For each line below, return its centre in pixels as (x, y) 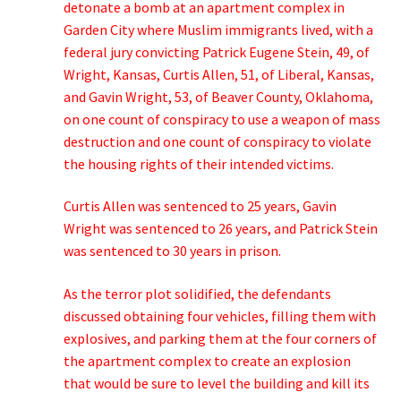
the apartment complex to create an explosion (207, 360)
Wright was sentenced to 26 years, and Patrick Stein (220, 229)
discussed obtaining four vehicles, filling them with (219, 316)
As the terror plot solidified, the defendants (197, 293)
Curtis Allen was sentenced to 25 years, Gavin (200, 206)
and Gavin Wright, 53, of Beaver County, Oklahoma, (218, 96)
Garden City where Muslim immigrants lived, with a (218, 29)
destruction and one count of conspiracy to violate (217, 141)
